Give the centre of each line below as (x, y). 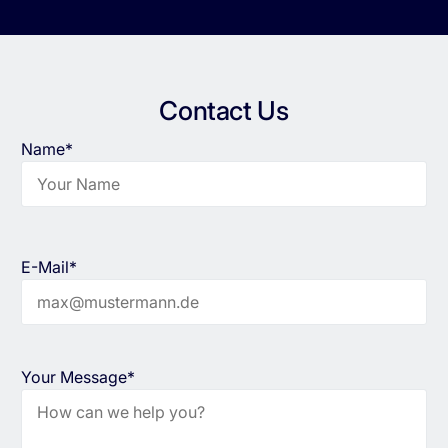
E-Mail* (48, 267)
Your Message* (77, 377)
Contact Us (224, 111)
